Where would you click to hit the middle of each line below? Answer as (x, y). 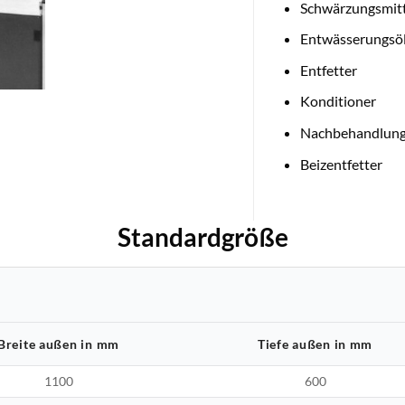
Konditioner (338, 101)
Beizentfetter (341, 164)
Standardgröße (202, 237)
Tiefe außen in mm (315, 344)
